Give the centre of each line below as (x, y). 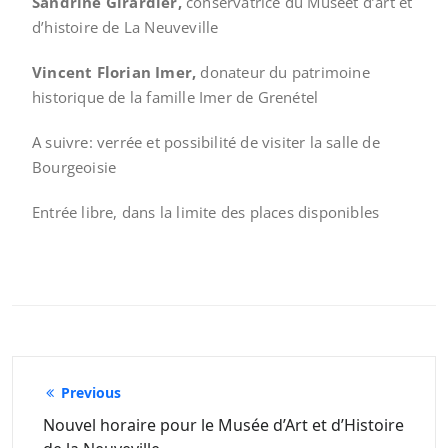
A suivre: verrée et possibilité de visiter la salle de (206, 142)
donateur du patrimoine (283, 72)
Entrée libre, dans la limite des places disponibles (206, 212)
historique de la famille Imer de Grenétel (175, 97)
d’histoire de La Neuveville (125, 27)
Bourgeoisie (74, 167)
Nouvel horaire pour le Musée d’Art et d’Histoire (223, 425)
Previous (90, 393)
